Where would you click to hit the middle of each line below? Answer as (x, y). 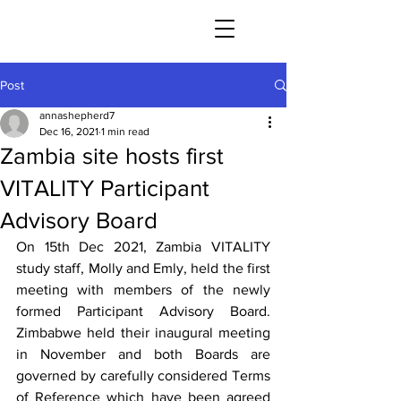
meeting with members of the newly (143, 290)
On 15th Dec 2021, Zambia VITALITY (143, 247)
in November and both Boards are (143, 354)
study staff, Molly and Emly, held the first (143, 268)
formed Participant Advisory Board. (143, 311)
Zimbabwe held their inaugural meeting (143, 333)
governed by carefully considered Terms (143, 375)
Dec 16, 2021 (69, 132)
